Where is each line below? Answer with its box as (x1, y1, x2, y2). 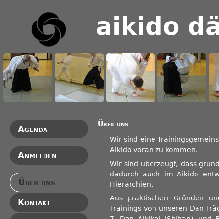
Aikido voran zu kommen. (110, 146, 197, 154)
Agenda (18, 124, 47, 134)
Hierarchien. (110, 180, 153, 188)
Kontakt (18, 197, 50, 207)
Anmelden (18, 151, 57, 160)
